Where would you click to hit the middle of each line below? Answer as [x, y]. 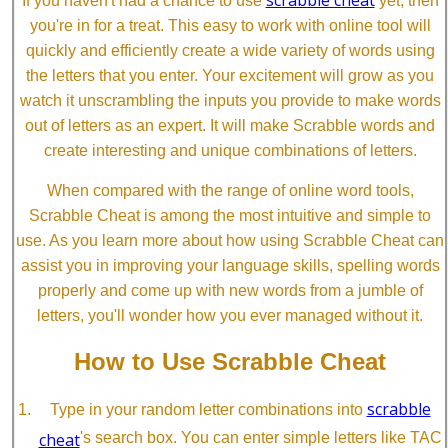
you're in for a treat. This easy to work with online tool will [230, 25]
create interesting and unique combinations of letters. [230, 150]
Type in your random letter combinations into [208, 410]
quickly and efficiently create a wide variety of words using [230, 50]
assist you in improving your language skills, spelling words [230, 265]
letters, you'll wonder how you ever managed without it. [230, 315]
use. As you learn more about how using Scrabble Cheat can [230, 240]
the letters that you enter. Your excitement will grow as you [230, 75]
